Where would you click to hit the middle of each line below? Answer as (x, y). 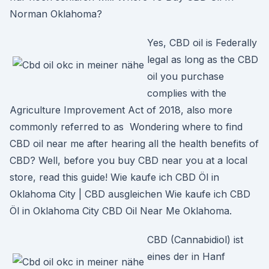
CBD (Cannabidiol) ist (195, 240)
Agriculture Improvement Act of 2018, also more (121, 110)
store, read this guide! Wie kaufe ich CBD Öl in (114, 177)
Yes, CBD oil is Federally (202, 43)
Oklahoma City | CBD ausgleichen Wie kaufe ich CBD (130, 194)
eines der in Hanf (186, 256)
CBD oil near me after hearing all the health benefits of (134, 144)
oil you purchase (186, 76)
